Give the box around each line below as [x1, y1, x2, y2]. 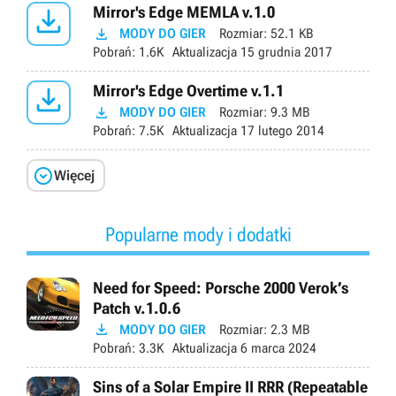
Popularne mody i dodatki [104, 223, 292, 246]
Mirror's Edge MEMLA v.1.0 [93, 3, 275, 22]
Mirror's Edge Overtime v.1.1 [93, 81, 284, 101]
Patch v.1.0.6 [93, 298, 180, 317]
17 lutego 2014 [237, 123, 324, 140]
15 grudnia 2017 [237, 44, 332, 61]
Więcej [54, 166, 95, 184]
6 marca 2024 [237, 339, 316, 356]
